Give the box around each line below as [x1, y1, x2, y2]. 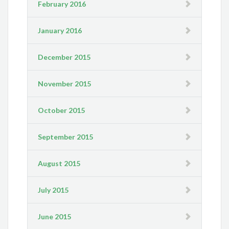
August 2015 [38, 159, 81, 168]
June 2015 [38, 212, 72, 221]
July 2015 [38, 186, 69, 195]
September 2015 [38, 132, 94, 142]
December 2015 [38, 53, 91, 62]
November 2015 [38, 79, 91, 88]
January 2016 [38, 26, 82, 35]
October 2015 [38, 106, 85, 115]
